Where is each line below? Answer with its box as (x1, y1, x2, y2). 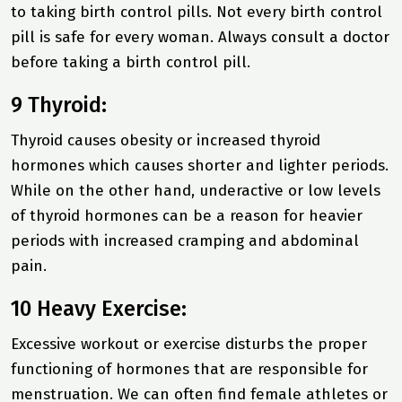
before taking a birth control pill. (11, 52, 255, 72)
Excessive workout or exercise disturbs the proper (11, 334, 367, 354)
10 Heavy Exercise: (11, 295, 187, 321)
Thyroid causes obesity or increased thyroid (11, 130, 320, 150)
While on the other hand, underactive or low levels (11, 180, 380, 200)
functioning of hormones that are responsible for (11, 359, 368, 379)
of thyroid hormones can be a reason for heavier (11, 205, 363, 225)
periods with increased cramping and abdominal (11, 231, 359, 250)
